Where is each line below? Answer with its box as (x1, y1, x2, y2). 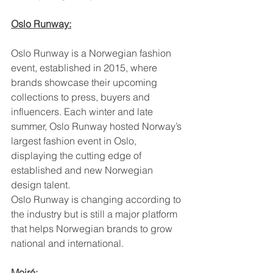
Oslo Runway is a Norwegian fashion (11, 47, 174, 60)
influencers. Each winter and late (11, 105, 155, 118)
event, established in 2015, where (11, 62, 160, 74)
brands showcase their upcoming (11, 76, 160, 89)
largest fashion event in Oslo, (11, 135, 139, 147)
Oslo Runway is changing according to (11, 193, 183, 206)
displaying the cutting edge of (11, 149, 144, 162)
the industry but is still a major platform (11, 208, 180, 221)
